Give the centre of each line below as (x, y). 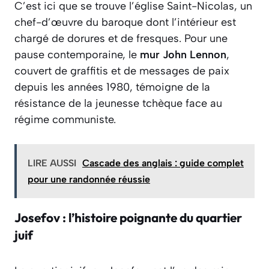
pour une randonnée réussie (89, 180)
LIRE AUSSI (52, 163)
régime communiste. (65, 120)
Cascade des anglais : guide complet (163, 163)
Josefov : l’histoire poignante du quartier (128, 218)
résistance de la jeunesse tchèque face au (118, 104)
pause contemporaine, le (77, 55)
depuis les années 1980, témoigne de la (112, 87)
